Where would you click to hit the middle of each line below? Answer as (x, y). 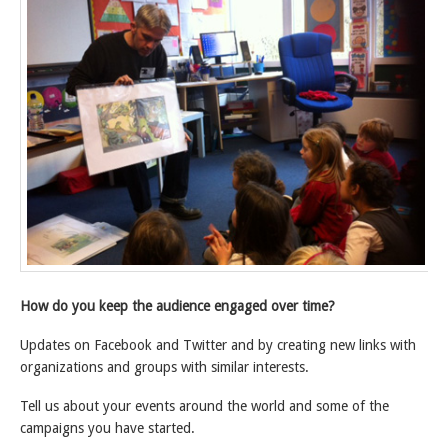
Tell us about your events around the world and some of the (204, 405)
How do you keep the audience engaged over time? (177, 306)
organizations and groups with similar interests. (164, 366)
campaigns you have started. (107, 427)
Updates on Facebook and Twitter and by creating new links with (218, 344)
